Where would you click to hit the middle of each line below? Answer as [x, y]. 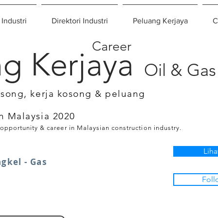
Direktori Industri [80, 21]
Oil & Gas [180, 70]
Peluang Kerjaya [160, 21]
